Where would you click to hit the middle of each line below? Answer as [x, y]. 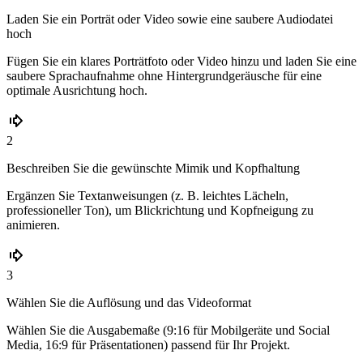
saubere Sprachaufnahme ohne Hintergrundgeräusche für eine [164, 76]
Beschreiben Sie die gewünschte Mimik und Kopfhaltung [153, 169]
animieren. [33, 225]
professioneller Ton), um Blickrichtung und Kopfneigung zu [160, 211]
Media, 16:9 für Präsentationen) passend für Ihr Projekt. [148, 345]
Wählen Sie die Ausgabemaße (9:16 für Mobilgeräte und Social [168, 331]
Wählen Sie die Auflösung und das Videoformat [129, 303]
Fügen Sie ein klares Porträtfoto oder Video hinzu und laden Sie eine [181, 62]
